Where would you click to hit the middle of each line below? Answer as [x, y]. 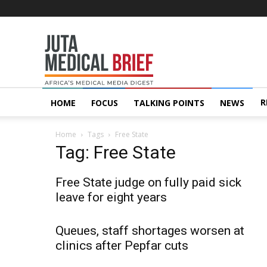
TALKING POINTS [169, 103]
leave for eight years [111, 197]
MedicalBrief [151, 52]
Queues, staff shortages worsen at [150, 231]
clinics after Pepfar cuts [122, 246]
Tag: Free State [116, 152]
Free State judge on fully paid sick [148, 182]
